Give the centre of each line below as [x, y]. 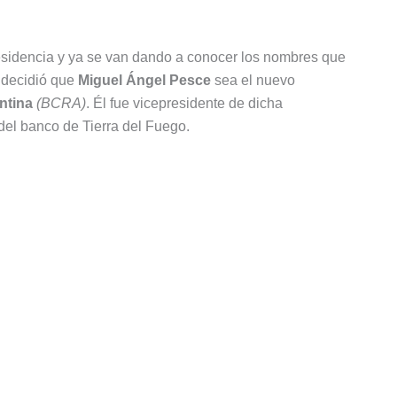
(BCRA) [61, 104]
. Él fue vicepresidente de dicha [184, 104]
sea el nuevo [253, 81]
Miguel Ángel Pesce [144, 81]
